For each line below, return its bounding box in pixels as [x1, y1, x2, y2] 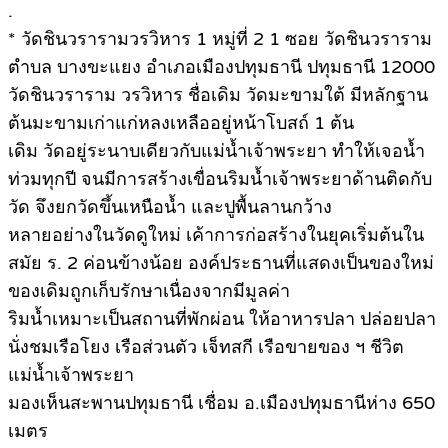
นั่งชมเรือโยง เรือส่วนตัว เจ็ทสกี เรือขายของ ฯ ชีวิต [8, 335, 404, 358]
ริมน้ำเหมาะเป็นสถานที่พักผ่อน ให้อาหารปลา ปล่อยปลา [8, 307, 436, 330]
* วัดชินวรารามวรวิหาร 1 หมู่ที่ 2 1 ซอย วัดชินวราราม [8, 27, 432, 50]
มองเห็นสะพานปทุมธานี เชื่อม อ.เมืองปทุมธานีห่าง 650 [8, 391, 435, 414]
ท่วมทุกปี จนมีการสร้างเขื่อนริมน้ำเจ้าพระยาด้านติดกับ [8, 167, 432, 190]
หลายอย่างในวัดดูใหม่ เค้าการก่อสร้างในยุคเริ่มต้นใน [8, 223, 424, 246]
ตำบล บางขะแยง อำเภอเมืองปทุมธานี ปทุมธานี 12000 [8, 55, 435, 78]
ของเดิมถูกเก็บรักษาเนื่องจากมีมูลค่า [8, 279, 290, 302]
